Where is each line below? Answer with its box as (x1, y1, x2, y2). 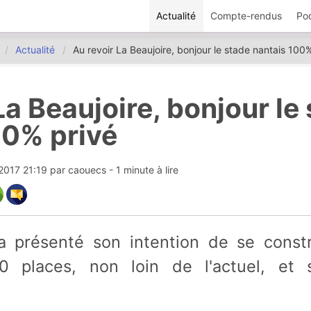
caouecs (67, 164, 106, 176)
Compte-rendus (210, 10, 283, 22)
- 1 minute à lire (108, 164, 178, 176)
